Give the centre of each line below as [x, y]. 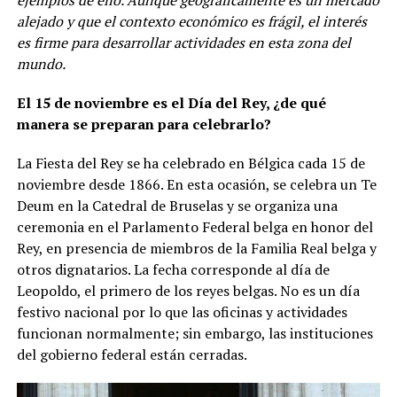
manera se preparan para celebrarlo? [144, 124]
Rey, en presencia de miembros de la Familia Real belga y [196, 248]
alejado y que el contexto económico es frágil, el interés [191, 21]
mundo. [41, 63]
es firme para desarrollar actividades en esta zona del [183, 42]
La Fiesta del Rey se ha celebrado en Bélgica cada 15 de [191, 163]
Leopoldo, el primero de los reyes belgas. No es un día [188, 290]
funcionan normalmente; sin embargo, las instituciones [195, 333]
